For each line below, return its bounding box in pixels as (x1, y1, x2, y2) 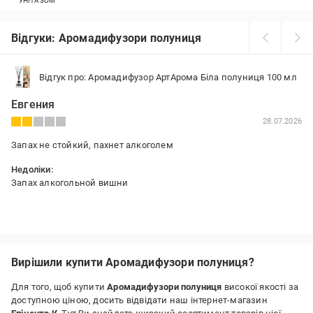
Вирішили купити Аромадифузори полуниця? (11, 256, 254, 269)
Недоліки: (11, 164, 53, 175)
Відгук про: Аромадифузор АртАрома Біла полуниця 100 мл (39, 71, 297, 82)
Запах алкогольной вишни (11, 177, 129, 188)
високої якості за (221, 282, 299, 292)
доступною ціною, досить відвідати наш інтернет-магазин (11, 295, 268, 305)
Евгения (11, 98, 55, 111)
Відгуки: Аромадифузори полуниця (11, 31, 202, 45)
